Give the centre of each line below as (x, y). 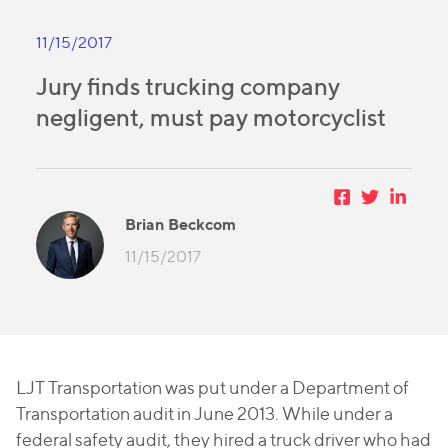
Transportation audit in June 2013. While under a (204, 413)
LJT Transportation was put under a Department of (212, 387)
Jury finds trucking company (188, 86)
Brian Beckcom (180, 224)
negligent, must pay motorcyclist (211, 117)
